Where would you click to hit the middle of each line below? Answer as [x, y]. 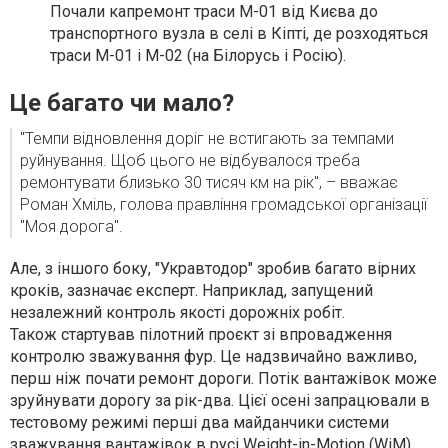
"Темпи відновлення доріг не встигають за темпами [207, 138]
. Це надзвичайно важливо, [315, 356]
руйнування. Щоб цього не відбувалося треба [190, 160]
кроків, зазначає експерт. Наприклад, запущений [191, 290]
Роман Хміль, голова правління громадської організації [223, 204]
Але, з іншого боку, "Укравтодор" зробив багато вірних [213, 268]
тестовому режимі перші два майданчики [169, 422]
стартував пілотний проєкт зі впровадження [226, 334]
